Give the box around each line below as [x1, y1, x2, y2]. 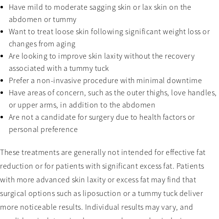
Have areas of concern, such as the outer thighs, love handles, [8, 88, 217, 98]
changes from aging [8, 39, 76, 49]
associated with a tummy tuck [8, 63, 109, 73]
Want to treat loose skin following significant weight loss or [8, 26, 210, 37]
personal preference [8, 124, 78, 134]
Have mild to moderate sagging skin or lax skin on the [8, 2, 192, 12]
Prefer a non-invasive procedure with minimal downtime [8, 75, 202, 86]
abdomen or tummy [8, 14, 77, 24]
